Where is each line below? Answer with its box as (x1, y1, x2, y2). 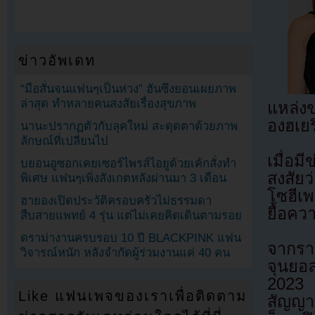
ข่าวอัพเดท (18, 52, 96, 68)
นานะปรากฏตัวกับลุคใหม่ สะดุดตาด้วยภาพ (20, 120, 238, 134)
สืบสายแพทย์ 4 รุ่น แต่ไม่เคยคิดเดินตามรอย (20, 209, 243, 223)
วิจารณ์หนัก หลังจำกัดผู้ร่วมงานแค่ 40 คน (20, 246, 231, 260)
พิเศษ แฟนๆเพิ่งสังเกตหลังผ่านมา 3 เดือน (20, 172, 227, 186)
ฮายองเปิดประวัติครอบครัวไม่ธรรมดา (20, 194, 212, 208)
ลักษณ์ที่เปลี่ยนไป (20, 134, 109, 148)
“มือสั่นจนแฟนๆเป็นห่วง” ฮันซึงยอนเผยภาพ (20, 82, 237, 96)
